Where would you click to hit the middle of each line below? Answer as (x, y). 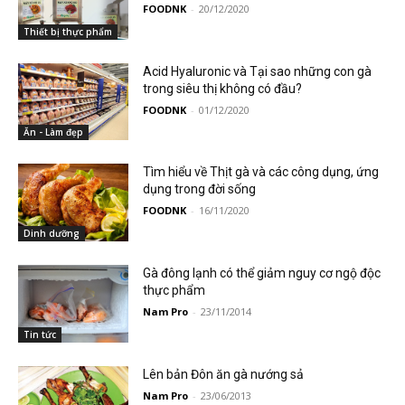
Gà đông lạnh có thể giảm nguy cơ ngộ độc (262, 273)
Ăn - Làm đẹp (53, 132)
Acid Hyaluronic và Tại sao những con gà (258, 71)
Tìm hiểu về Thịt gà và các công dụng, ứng (261, 172)
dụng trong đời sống (200, 189)
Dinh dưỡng (52, 234)
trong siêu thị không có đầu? (223, 88)
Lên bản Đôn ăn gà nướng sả (224, 374)
